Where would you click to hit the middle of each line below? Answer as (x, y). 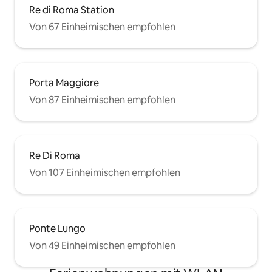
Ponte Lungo (57, 229)
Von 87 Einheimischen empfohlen (102, 100)
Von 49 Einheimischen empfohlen (102, 246)
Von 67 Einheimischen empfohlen (102, 27)
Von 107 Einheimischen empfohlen (105, 173)
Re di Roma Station (72, 10)
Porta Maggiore (64, 83)
